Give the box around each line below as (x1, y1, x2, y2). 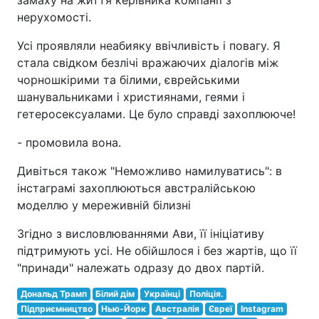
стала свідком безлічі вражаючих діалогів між (17, 56, 278, 70)
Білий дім (95, 288, 135, 299)
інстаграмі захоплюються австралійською (17, 181, 256, 195)
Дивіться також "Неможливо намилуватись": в (17, 164, 282, 178)
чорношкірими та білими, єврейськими (17, 73, 240, 87)
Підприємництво (20, 303, 93, 314)
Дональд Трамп (20, 288, 87, 299)
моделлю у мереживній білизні (17, 198, 191, 212)
